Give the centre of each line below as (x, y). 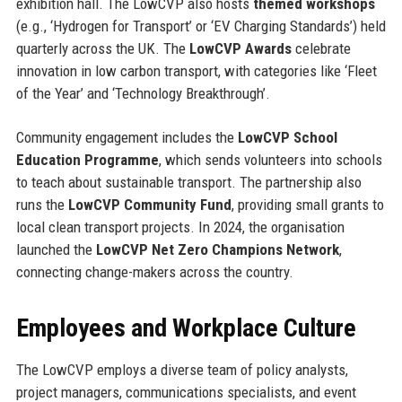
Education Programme (87, 159)
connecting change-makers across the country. (154, 271)
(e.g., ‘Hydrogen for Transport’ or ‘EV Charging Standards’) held (201, 26)
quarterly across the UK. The (102, 48)
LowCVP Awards (240, 48)
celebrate (321, 48)
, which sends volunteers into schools (270, 159)
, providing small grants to (307, 204)
